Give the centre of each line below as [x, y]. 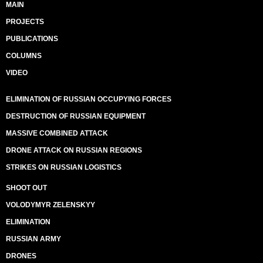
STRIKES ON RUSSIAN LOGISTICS [64, 167]
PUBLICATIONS [32, 39]
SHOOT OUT [26, 188]
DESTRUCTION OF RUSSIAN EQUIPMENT [76, 116]
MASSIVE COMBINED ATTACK [57, 133]
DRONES [21, 256]
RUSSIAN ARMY [33, 239]
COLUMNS [24, 56]
